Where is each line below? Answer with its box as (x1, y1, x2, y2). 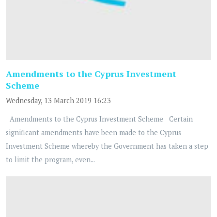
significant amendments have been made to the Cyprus (6, 128, 181, 138)
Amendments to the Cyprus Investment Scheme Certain (6, 114, 193, 124)
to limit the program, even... (6, 155, 95, 165)
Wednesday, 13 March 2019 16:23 (6, 96, 111, 106)
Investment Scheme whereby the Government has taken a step (6, 141, 208, 151)
